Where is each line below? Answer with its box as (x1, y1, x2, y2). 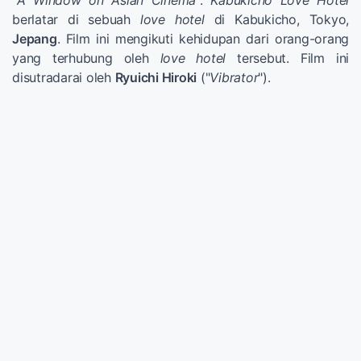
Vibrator (210, 69, 259, 86)
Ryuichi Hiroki (114, 69, 197, 86)
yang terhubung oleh (12, 50, 160, 67)
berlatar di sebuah (12, 11, 140, 28)
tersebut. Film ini (226, 50, 350, 67)
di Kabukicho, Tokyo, (204, 11, 350, 28)
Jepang (12, 31, 57, 48)
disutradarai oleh (12, 69, 115, 86)
